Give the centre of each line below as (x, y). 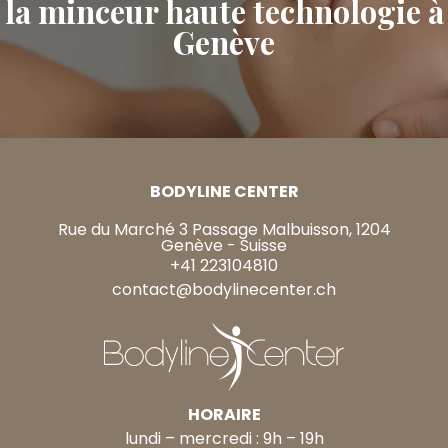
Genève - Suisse (224, 246)
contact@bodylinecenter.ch (224, 290)
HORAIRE (224, 414)
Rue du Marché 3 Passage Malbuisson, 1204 (224, 230)
